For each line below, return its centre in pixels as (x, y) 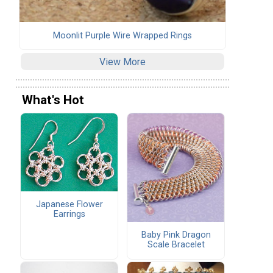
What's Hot (53, 100)
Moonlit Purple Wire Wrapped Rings (122, 35)
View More (122, 62)
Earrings (69, 214)
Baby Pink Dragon (176, 235)
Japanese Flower (69, 205)
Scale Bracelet (176, 245)
